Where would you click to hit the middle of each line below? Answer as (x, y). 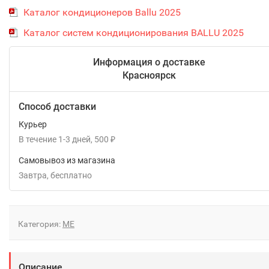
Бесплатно (74, 175)
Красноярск (149, 75)
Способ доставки (57, 107)
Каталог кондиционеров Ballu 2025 (102, 12)
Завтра (33, 175)
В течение (38, 139)
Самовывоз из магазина (67, 160)
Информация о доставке (149, 62)
